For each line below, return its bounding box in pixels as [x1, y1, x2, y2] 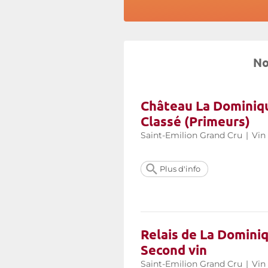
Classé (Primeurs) [141, 112, 250, 129]
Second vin [141, 241, 207, 258]
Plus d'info [160, 164, 200, 173]
